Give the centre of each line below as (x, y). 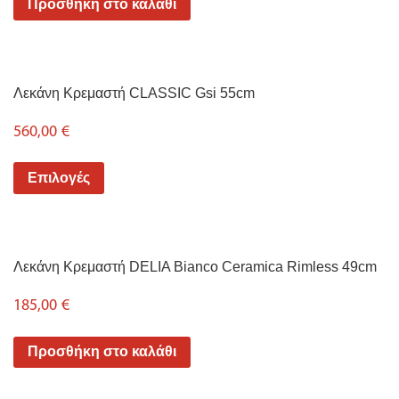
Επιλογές (59, 178)
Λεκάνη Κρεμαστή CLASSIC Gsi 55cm (134, 93)
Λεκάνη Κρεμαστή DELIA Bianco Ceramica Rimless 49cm (195, 266)
